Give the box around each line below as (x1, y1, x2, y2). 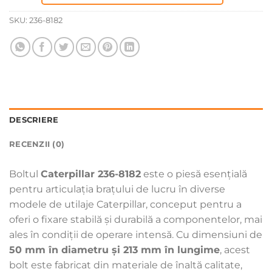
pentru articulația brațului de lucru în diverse (9, 183, 225, 195)
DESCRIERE (9, 115, 59, 124)
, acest (220, 243, 250, 256)
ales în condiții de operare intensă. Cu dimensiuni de (9, 228, 262, 240)
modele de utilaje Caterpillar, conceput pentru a (9, 198, 242, 210)
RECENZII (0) (9, 139, 65, 149)
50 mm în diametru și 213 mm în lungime (9, 243, 220, 256)
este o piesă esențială (141, 168, 247, 180)
